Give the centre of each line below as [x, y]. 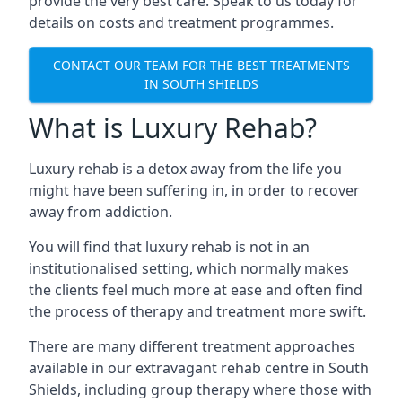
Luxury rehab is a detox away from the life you [185, 168]
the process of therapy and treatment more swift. [197, 311]
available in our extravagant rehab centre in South [199, 367]
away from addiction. [100, 211]
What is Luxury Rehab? [173, 127]
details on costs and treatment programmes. [181, 22]
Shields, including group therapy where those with [200, 389]
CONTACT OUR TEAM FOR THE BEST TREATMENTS [201, 66]
